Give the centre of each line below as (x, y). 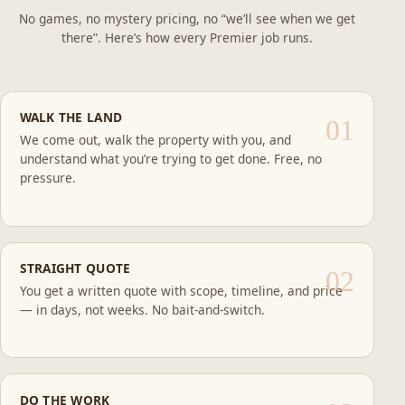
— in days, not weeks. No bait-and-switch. (142, 309)
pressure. (47, 178)
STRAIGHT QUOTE (75, 268)
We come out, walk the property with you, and (155, 140)
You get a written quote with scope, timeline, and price (181, 290)
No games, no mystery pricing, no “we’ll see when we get (187, 18)
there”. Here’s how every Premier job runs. (187, 37)
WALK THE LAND (71, 118)
